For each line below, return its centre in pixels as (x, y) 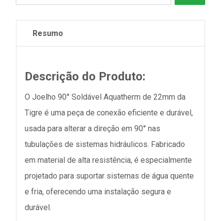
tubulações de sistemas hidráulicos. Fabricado (105, 144)
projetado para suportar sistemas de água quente (109, 176)
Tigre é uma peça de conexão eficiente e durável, (109, 113)
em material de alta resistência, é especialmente (108, 160)
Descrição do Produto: (85, 76)
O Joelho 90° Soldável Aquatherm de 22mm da (105, 97)
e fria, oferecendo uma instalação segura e (98, 192)
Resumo (48, 33)
